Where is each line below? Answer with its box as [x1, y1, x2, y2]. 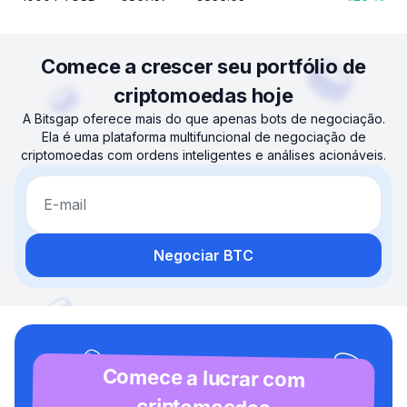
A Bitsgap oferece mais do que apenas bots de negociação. [22, 111, 385, 126]
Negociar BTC [154, 246, 253, 264]
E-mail [44, 195, 86, 213]
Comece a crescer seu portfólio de [40, 55, 367, 78]
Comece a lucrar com [102, 364, 306, 392]
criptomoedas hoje [114, 84, 293, 107]
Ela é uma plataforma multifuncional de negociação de [41, 129, 366, 144]
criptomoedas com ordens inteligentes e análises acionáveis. [21, 147, 386, 163]
